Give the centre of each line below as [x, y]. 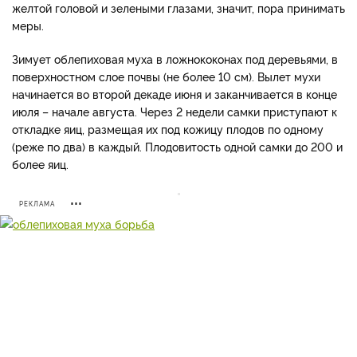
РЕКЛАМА [37, 204]
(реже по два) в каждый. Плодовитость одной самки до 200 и [177, 146]
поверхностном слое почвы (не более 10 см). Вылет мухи [166, 76]
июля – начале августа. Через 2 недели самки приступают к [175, 111]
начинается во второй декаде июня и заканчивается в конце [175, 94]
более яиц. [40, 164]
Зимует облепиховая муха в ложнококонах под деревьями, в [175, 59]
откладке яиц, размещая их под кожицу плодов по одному [168, 129]
